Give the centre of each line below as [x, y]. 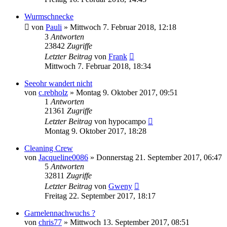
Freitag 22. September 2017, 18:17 [100, 196]
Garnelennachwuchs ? [60, 213]
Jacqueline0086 [63, 157]
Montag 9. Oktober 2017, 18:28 [96, 131]
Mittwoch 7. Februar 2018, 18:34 [98, 66]
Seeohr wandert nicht [58, 83]
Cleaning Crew [49, 148]
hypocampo [127, 121]
